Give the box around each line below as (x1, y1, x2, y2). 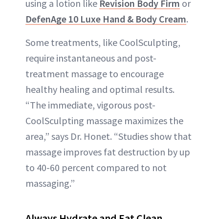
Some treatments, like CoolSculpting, (25, 36, 180, 49)
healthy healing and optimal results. (25, 83, 175, 96)
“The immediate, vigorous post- (25, 99, 155, 111)
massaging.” (25, 177, 75, 190)
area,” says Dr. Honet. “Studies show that (25, 130, 192, 143)
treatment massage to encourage (25, 67, 164, 80)
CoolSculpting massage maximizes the (25, 114, 183, 127)
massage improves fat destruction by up (25, 146, 190, 158)
